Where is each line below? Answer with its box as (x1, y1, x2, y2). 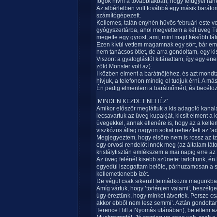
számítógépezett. (96, 12, 141, 19)
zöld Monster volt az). (96, 63, 152, 70)
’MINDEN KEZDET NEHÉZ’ (96, 98, 168, 105)
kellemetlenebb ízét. (96, 170, 149, 177)
